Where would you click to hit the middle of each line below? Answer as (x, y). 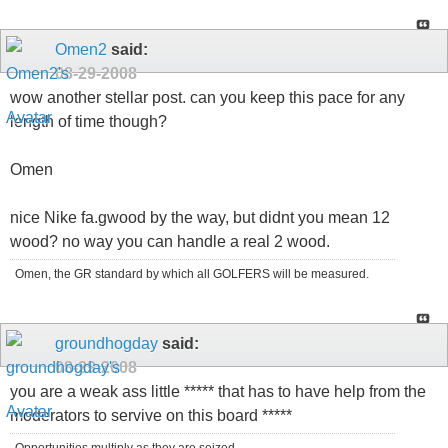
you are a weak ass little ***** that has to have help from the (218, 392)
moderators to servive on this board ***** (151, 416)
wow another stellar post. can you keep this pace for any (207, 97)
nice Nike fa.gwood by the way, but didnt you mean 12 (200, 217)
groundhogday (106, 343)
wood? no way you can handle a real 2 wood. (170, 241)
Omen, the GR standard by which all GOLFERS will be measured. (192, 274)
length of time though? (88, 121)
